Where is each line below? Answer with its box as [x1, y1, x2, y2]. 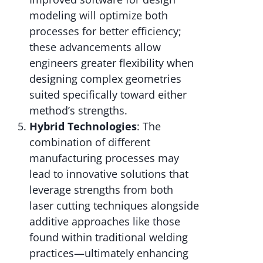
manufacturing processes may [29, 151, 179, 166]
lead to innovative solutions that [29, 167, 188, 181]
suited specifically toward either [29, 87, 187, 102]
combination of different [29, 135, 150, 150]
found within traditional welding [29, 230, 188, 245]
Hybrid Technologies [29, 119, 137, 134]
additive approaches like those [29, 214, 180, 229]
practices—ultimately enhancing [29, 246, 188, 261]
